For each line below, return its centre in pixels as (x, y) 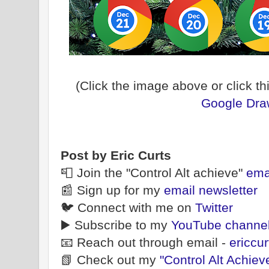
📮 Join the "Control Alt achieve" (153, 173)
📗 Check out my (110, 260)
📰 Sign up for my (112, 190)
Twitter (214, 208)
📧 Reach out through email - (145, 243)
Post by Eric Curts (116, 156)
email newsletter (211, 190)
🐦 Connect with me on (128, 208)
